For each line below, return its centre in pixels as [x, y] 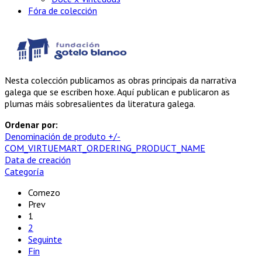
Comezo [44, 192]
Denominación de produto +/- [63, 136]
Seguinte [45, 239]
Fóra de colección [63, 11]
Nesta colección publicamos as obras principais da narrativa [120, 80]
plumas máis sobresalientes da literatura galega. [100, 104]
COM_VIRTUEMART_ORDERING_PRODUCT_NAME [105, 148]
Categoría [24, 171]
